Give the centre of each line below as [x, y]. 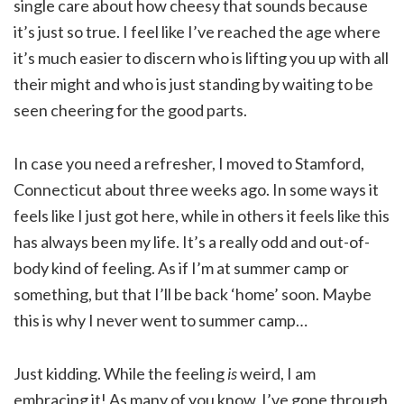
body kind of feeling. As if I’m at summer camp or [181, 268]
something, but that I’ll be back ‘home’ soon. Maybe [193, 294]
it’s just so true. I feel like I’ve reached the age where [197, 32]
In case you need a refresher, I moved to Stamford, [189, 164]
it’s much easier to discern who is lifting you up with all [201, 58]
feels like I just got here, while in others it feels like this [202, 216]
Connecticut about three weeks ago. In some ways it [196, 190]
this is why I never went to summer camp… [161, 321]
